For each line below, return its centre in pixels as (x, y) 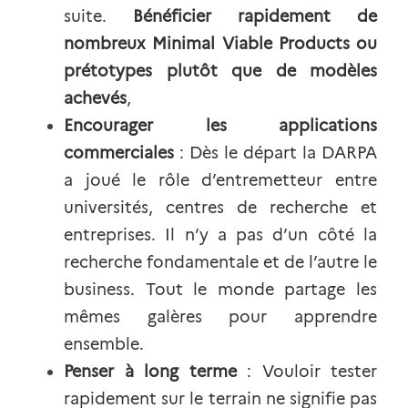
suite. (85, 16)
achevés (95, 98)
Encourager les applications (220, 126)
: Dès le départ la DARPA (278, 153)
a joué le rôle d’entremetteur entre (220, 180)
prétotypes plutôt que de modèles (220, 71)
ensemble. (104, 344)
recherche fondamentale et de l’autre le (220, 262)
